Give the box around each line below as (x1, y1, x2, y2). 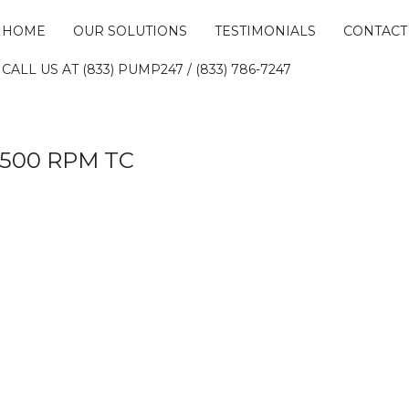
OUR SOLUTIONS (72, 23, 187, 39)
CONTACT (342, 23, 407, 39)
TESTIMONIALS (214, 23, 316, 39)
